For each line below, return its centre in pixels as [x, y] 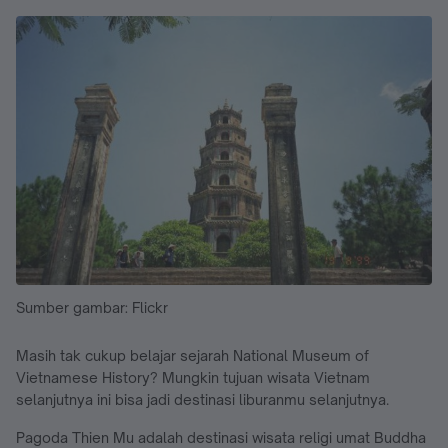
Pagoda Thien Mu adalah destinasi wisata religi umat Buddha [221, 437]
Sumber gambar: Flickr [92, 307]
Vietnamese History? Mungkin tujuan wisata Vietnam [193, 377]
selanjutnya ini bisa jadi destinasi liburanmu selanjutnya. [202, 399]
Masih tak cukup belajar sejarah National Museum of [192, 355]
